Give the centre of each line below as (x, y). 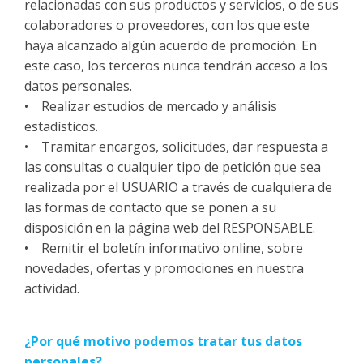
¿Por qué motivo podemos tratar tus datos (163, 341)
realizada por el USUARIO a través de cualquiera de (178, 187)
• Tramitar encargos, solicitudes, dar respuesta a (176, 147)
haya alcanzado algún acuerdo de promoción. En (171, 45)
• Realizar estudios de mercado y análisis (151, 106)
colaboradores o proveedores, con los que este (167, 25)
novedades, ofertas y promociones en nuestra (164, 268)
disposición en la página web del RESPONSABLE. (170, 228)
